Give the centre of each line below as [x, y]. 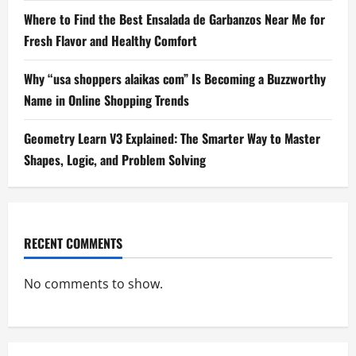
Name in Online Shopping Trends [106, 101]
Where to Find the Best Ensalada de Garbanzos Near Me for [174, 19]
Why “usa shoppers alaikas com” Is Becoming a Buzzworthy [175, 79]
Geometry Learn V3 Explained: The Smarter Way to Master [172, 139]
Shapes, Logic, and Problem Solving [115, 160]
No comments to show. [93, 284]
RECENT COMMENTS [73, 244]
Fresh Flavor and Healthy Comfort [110, 41]
